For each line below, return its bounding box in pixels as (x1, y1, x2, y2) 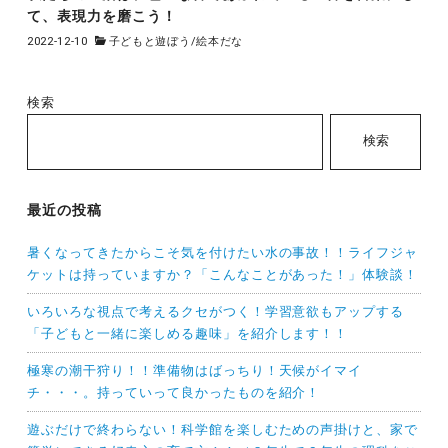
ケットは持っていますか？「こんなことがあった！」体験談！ (26, 266, 419, 282)
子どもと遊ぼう (108, 34, 191, 48)
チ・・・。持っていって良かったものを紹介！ (26, 384, 321, 400)
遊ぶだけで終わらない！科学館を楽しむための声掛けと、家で (26, 421, 419, 437)
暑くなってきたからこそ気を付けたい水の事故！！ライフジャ (26, 244, 419, 260)
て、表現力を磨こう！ (26, 8, 177, 25)
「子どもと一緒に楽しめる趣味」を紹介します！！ (26, 325, 349, 341)
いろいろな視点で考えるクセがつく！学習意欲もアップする (26, 303, 405, 319)
